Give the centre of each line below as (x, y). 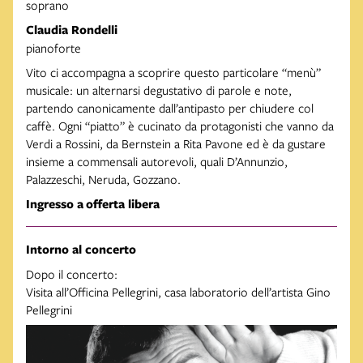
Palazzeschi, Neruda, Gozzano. (103, 179)
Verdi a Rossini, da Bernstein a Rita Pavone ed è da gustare (176, 144)
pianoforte (53, 48)
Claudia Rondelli (72, 30)
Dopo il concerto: (72, 274)
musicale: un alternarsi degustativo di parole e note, (159, 90)
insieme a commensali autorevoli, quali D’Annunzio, (157, 162)
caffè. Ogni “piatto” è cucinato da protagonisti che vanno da (180, 126)
